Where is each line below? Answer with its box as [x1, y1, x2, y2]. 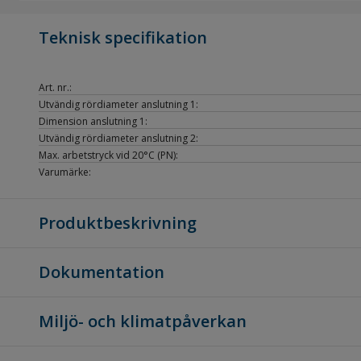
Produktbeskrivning [39, 212, 197, 234]
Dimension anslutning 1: [39, 114, 147, 128]
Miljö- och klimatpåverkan [39, 310, 247, 332]
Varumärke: [39, 165, 91, 179]
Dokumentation [39, 261, 164, 283]
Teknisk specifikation [39, 27, 207, 48]
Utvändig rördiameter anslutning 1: [39, 98, 198, 111]
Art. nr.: [39, 81, 72, 94]
